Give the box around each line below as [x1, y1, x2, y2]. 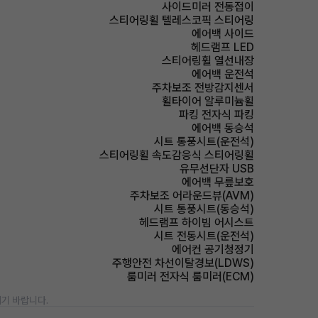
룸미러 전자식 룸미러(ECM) [127, 270, 254, 283]
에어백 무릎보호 [182, 175, 254, 189]
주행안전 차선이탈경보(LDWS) [112, 256, 254, 270]
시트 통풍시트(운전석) [154, 135, 254, 148]
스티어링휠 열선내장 [162, 54, 254, 67]
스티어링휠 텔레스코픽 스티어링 [109, 13, 254, 27]
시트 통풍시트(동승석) [154, 202, 254, 216]
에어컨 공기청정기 [172, 243, 254, 256]
